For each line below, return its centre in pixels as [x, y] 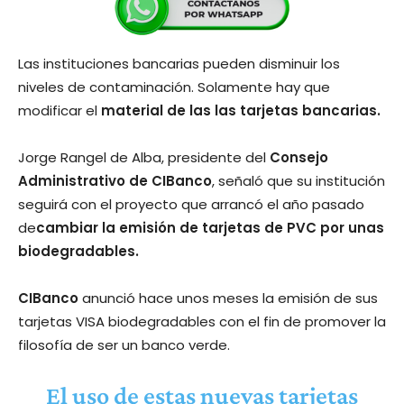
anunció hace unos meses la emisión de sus [230, 298]
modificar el [60, 110]
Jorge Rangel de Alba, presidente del [144, 157]
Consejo [299, 157]
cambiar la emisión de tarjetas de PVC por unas [210, 227]
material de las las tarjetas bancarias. [241, 110]
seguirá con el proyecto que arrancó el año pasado [191, 204]
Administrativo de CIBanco [115, 180]
